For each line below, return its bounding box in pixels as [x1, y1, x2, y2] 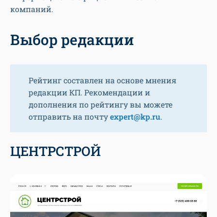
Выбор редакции [10, 30, 134, 49]
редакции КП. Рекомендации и [29, 87, 150, 98]
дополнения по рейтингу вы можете [29, 99, 172, 110]
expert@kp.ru [110, 111, 160, 122]
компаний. [10, 4, 53, 15]
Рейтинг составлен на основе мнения [29, 75, 176, 86]
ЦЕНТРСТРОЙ [10, 142, 101, 160]
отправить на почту [29, 111, 110, 122]
